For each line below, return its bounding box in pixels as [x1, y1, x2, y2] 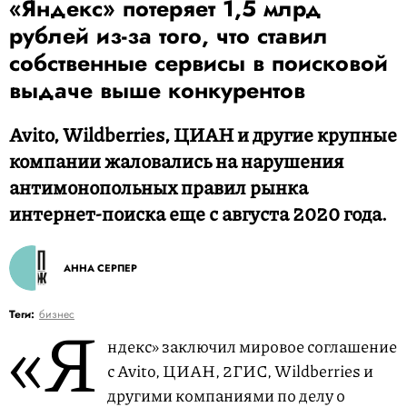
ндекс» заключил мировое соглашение [107, 334, 397, 358]
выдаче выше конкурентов [9, 74, 305, 106]
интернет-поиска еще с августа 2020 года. [9, 200, 387, 227]
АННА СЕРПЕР [64, 261, 137, 275]
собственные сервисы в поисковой [9, 46, 388, 79]
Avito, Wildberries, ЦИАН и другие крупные [9, 121, 397, 148]
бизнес [39, 306, 74, 323]
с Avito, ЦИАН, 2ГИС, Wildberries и [107, 359, 373, 382]
